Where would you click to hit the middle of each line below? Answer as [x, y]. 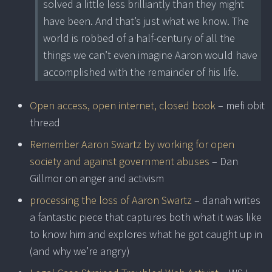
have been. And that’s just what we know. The [146, 21]
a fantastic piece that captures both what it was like [146, 217]
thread [45, 123]
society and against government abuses [120, 161]
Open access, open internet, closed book [123, 106]
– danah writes [226, 200]
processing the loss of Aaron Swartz [111, 200]
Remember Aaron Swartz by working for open [132, 144]
